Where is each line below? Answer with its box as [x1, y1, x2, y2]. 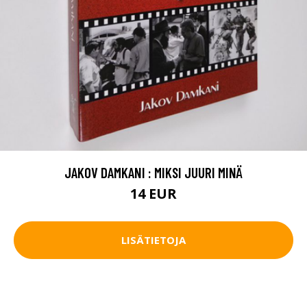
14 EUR [130, 184, 177, 203]
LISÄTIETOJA [121, 233, 186, 247]
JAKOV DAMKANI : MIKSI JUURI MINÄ [64, 163, 243, 181]
